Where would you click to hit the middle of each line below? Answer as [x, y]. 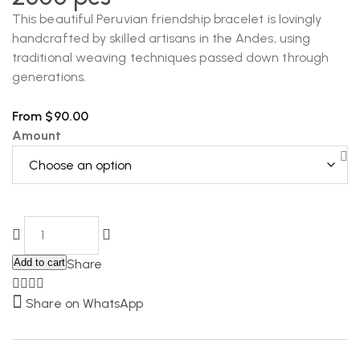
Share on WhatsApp [85, 303]
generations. [49, 77]
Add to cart [39, 262]
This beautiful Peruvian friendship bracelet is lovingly [167, 19]
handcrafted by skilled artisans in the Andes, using [162, 38]
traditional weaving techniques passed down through [170, 57]
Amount [37, 135]
